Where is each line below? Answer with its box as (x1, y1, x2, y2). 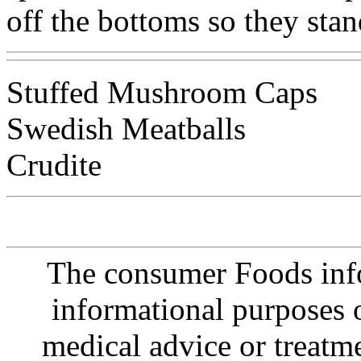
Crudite (6, 147, 102, 182)
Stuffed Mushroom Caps (6, 74, 317, 110)
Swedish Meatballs (6, 110, 246, 146)
